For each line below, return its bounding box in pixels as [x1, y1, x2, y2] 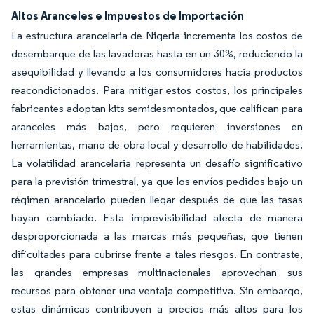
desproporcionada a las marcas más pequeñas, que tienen [11, 229, 303, 243]
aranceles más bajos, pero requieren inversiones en [11, 120, 303, 133]
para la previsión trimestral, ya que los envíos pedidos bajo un [11, 175, 303, 188]
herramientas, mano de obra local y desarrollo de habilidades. [11, 138, 303, 151]
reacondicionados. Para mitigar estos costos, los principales [11, 83, 303, 97]
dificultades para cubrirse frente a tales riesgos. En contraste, [11, 247, 303, 261]
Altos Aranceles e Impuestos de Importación [11, 8, 244, 22]
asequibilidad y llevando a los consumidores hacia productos [11, 65, 303, 78]
